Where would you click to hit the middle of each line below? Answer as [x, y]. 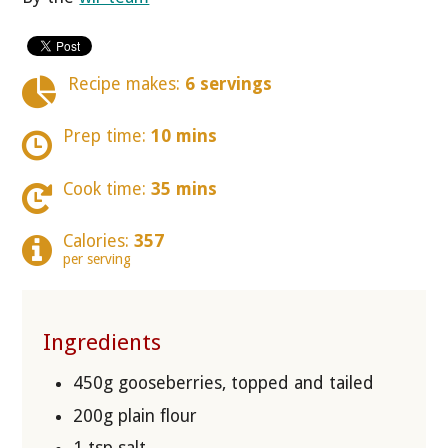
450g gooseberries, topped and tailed [223, 382]
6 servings [228, 83]
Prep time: [104, 136]
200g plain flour [134, 415]
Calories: [98, 241]
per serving [96, 259]
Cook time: [106, 188]
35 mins [183, 188]
